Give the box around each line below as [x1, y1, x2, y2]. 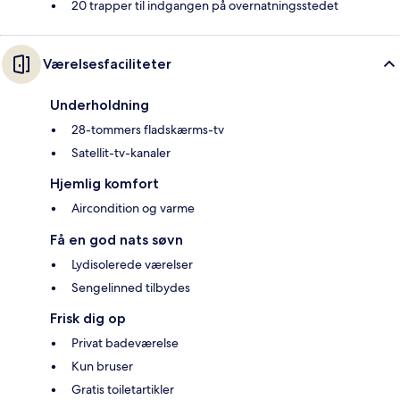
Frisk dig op [50, 310, 126, 328]
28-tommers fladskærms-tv [71, 121, 224, 138]
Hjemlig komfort [50, 175, 159, 193]
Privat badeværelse [71, 335, 179, 352]
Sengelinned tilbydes [71, 279, 190, 296]
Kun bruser [71, 358, 133, 375]
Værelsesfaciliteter [43, 55, 171, 73]
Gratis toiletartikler [71, 381, 174, 398]
